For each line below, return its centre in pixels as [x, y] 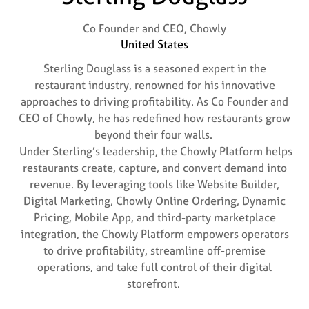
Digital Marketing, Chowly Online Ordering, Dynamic [154, 201]
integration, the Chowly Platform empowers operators [154, 234]
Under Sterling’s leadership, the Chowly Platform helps [154, 151]
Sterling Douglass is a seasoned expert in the [154, 68]
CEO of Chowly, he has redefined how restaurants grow [154, 118]
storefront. [154, 283]
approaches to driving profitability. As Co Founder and [154, 101]
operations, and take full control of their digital [154, 267]
